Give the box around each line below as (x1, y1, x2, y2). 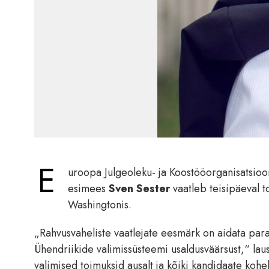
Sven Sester (106, 181, 173, 197)
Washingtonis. (68, 197, 131, 213)
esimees (68, 181, 106, 197)
